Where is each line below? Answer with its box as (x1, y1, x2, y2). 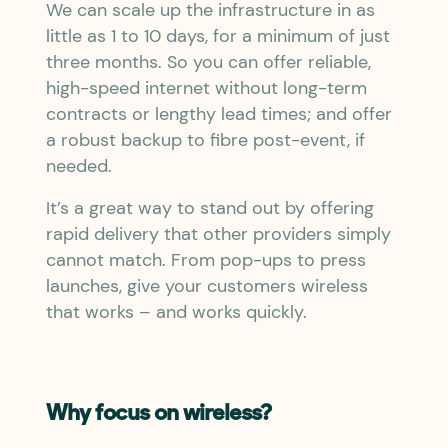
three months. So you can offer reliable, (46, 50, 371, 74)
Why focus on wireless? (46, 403, 271, 426)
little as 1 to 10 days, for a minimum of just (46, 24, 390, 48)
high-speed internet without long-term (46, 76, 367, 100)
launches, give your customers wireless (46, 274, 368, 298)
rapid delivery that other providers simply (46, 222, 391, 246)
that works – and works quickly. (46, 300, 307, 324)
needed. (46, 154, 112, 178)
